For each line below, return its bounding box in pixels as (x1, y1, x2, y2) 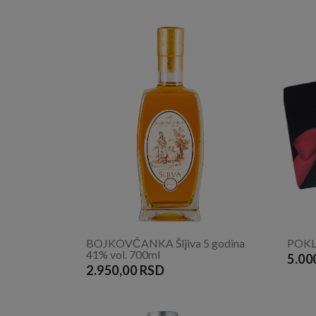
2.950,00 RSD (86, 262, 165, 279)
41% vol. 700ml (86, 248, 160, 262)
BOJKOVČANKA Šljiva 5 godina (86, 236, 245, 250)
